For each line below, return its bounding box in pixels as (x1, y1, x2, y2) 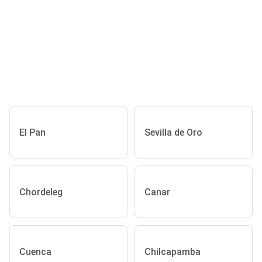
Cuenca (19, 246, 51, 257)
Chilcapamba (144, 246, 201, 257)
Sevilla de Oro (144, 126, 202, 138)
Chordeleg (19, 186, 63, 198)
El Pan (19, 126, 46, 138)
